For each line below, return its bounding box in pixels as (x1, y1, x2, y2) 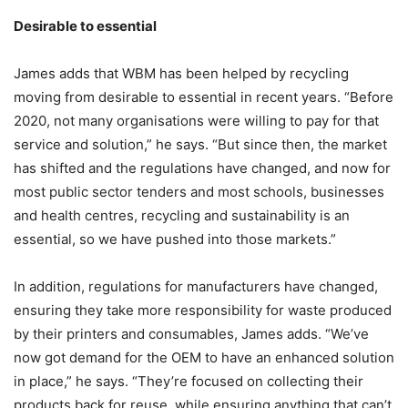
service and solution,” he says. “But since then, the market (14, 136, 387, 154)
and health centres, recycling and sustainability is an (14, 207, 350, 225)
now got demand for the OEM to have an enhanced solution (14, 349, 394, 367)
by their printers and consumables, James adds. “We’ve (14, 325, 369, 343)
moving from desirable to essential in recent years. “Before (14, 88, 393, 107)
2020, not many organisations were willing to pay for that (14, 112, 379, 130)
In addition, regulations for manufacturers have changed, (14, 278, 378, 296)
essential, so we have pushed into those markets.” (14, 230, 336, 249)
